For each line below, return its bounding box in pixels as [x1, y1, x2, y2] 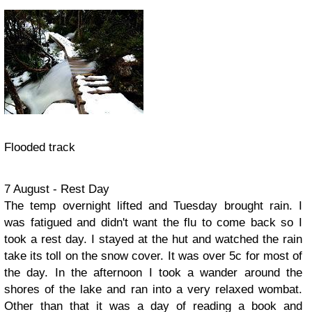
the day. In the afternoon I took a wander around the [4, 266, 302, 279]
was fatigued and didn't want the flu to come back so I [4, 216, 302, 229]
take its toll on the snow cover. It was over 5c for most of [4, 249, 302, 263]
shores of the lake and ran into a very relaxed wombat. [4, 283, 302, 296]
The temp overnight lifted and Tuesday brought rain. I [4, 199, 302, 212]
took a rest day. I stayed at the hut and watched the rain [4, 233, 302, 246]
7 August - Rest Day [4, 182, 109, 196]
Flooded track [4, 141, 75, 154]
